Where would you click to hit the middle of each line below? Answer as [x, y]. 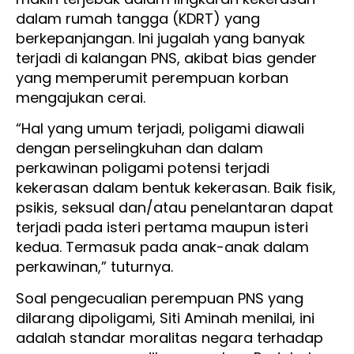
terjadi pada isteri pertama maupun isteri [162, 228]
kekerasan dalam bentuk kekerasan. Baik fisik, [176, 188]
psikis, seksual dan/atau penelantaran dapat [175, 208]
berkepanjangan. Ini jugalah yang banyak [160, 39]
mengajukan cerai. [83, 98]
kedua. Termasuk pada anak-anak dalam [162, 247]
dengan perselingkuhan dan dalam [139, 149]
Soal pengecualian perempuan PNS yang [160, 298]
